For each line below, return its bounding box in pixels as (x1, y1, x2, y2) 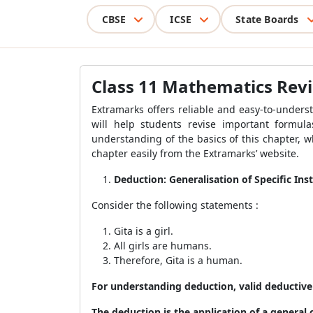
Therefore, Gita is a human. (114, 254, 242, 267)
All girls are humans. (114, 239, 212, 252)
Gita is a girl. (114, 224, 176, 238)
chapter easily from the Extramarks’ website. (92, 147, 302, 160)
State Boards (235, 12, 299, 26)
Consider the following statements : (92, 198, 259, 212)
